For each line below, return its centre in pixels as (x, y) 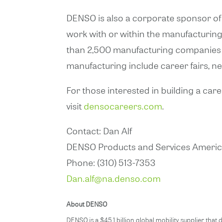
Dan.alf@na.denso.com (114, 178)
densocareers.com (123, 106)
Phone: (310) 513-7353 (111, 163)
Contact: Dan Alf (100, 131)
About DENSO (87, 204)
